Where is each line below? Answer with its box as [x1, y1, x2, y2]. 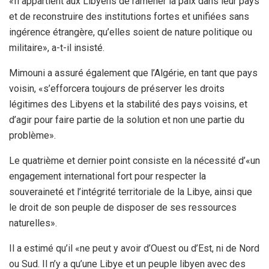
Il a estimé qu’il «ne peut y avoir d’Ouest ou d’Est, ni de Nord [9, 242, 259, 254]
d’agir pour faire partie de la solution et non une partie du [9, 113, 244, 125]
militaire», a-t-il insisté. [9, 41, 104, 53]
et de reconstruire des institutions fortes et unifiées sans [9, 10, 249, 22]
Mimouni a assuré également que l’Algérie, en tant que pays [9, 67, 258, 79]
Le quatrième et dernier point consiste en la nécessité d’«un [9, 154, 260, 166]
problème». [9, 129, 56, 141]
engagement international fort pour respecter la [9, 170, 206, 182]
